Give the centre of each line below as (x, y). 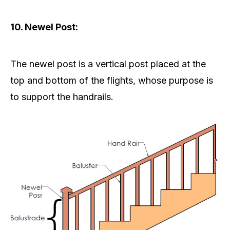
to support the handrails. (62, 97)
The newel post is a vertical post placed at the (108, 64)
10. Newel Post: (44, 27)
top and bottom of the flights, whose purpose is (112, 81)
